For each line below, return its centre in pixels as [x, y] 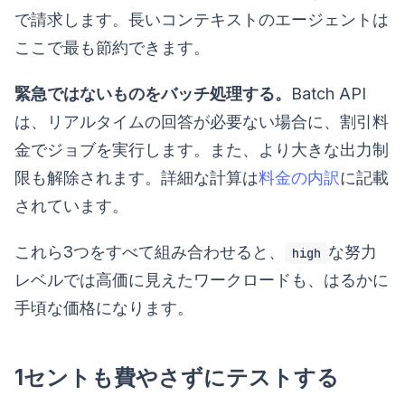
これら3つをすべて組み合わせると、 [150, 252]
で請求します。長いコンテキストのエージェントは [202, 20]
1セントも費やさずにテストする [177, 378]
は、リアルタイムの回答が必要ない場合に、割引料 [202, 122]
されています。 [71, 206]
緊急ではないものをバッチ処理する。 [153, 94]
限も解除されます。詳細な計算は [137, 178]
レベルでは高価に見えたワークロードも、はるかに [202, 280]
